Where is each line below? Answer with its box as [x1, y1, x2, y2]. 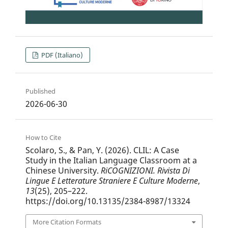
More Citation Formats [32, 217, 101, 226]
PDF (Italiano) [40, 50, 83, 60]
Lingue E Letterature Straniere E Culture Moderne [25, 175, 198, 186]
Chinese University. [25, 164, 101, 176]
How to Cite [25, 132, 61, 142]
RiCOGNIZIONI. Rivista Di [100, 164, 190, 176]
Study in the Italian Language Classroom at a [25, 154, 197, 166]
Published [25, 86, 55, 96]
